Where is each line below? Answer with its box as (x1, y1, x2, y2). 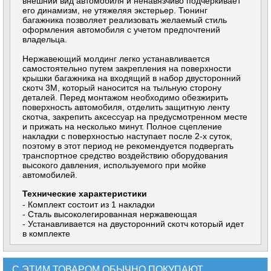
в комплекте (22, 229, 70, 238)
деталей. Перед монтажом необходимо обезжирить (22, 93, 228, 102)
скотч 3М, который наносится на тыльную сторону (22, 83, 221, 93)
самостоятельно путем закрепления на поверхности (22, 64, 231, 73)
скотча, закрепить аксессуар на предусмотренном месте (22, 112, 247, 122)
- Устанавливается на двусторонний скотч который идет (22, 219, 244, 229)
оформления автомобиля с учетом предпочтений (22, 25, 220, 34)
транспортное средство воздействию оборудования (22, 151, 228, 160)
